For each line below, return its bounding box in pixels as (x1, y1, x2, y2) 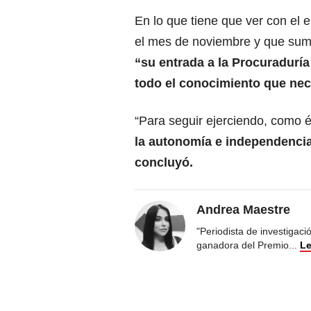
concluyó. (135, 155, 193, 170)
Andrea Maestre (196, 203, 290, 217)
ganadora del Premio (196, 239, 289, 251)
